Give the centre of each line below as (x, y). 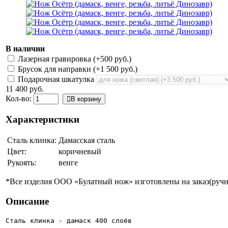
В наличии (25, 49)
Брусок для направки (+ (58, 69)
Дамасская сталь (87, 140)
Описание (27, 202)
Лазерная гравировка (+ (58, 59)
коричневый (80, 152)
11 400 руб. (25, 89)
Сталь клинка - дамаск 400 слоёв (69, 220)
